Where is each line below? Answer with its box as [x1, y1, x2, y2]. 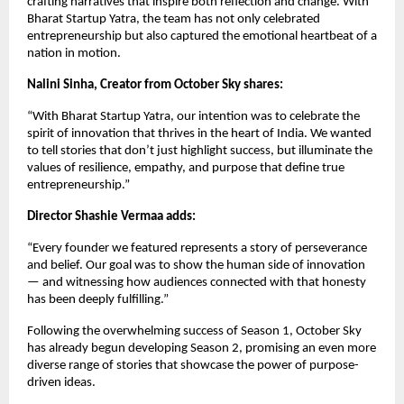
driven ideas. [27, 375, 96, 390]
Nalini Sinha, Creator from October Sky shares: [27, 78, 283, 92]
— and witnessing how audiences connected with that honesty [27, 275, 366, 289]
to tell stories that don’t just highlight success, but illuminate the [27, 143, 372, 158]
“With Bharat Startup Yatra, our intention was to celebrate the [27, 109, 360, 124]
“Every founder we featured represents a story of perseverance [27, 241, 367, 255]
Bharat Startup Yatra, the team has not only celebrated [27, 12, 320, 26]
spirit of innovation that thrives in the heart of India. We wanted [27, 126, 372, 141]
